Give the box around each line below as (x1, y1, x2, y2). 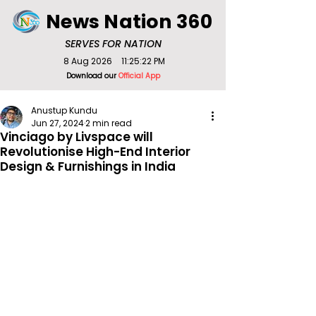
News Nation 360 (45, 8, 213, 35)
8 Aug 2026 (63, 55, 112, 67)
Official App (118, 71, 160, 81)
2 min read (85, 117, 132, 129)
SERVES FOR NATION (64, 37, 162, 51)
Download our (66, 71, 119, 81)
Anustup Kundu (31, 104, 97, 116)
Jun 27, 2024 (31, 117, 84, 129)
